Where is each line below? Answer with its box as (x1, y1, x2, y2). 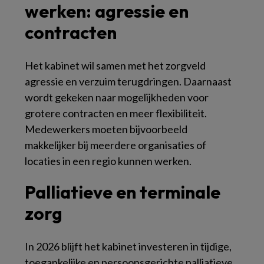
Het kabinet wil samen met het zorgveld (25, 59, 206, 72)
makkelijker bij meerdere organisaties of (25, 138, 206, 152)
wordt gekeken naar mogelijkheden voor (25, 91, 209, 104)
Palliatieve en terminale (25, 181, 220, 204)
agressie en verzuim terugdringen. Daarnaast (25, 75, 232, 88)
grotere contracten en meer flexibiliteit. (25, 107, 207, 120)
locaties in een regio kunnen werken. (25, 154, 192, 168)
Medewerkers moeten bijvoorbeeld (25, 123, 187, 136)
